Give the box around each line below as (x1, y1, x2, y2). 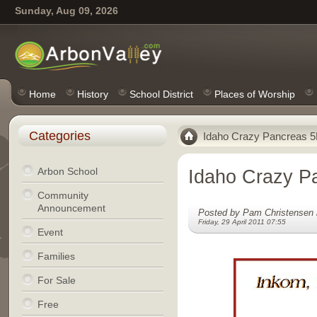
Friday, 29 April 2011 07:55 (197, 218, 286, 226)
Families (37, 250, 75, 262)
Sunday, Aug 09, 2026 (14, 5, 118, 16)
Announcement (37, 202, 105, 214)
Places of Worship (214, 88, 295, 100)
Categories (28, 129, 91, 143)
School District (129, 88, 193, 100)
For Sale (37, 275, 76, 286)
